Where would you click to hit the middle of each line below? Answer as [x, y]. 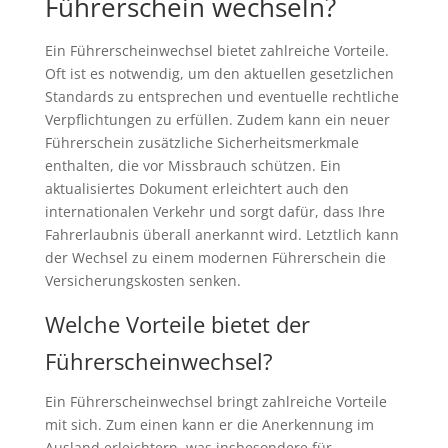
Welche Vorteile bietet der [177, 324]
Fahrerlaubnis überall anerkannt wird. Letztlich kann [221, 235]
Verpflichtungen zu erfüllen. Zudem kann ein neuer [217, 120]
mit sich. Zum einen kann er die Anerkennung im [209, 425]
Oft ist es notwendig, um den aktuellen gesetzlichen [219, 74]
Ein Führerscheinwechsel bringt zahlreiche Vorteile [215, 402]
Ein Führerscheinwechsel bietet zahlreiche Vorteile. [216, 51]
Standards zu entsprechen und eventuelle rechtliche [221, 97]
